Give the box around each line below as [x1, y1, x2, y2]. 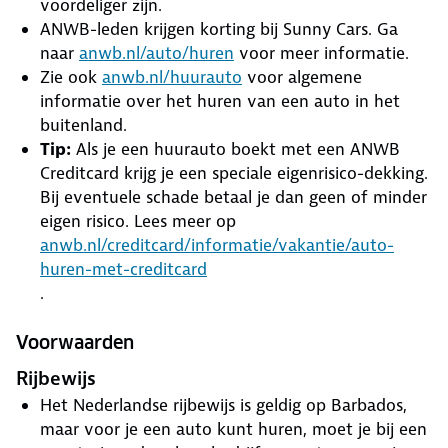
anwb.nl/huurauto [102, 66, 242, 88]
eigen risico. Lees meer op [40, 210, 241, 232]
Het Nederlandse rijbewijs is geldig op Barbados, [40, 394, 407, 416]
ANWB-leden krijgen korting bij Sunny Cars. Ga [40, 18, 398, 40]
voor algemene [242, 66, 362, 88]
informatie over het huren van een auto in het [40, 90, 400, 112]
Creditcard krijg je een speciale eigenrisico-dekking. [40, 162, 428, 184]
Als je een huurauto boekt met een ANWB [71, 138, 400, 160]
